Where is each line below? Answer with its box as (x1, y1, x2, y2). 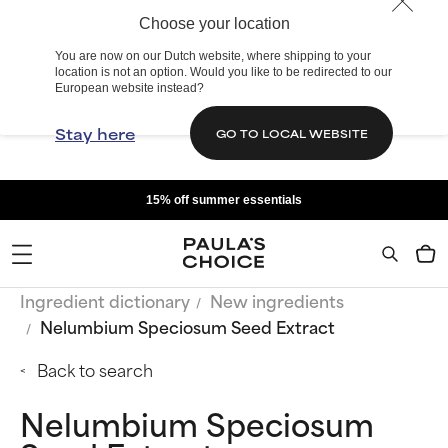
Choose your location (138, 15, 290, 32)
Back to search (37, 356, 153, 382)
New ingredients (210, 287, 344, 313)
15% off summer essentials (146, 193, 302, 207)
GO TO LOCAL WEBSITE (215, 124, 368, 141)
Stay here (55, 121, 135, 145)
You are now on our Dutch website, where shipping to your (55, 49, 371, 63)
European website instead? (55, 81, 204, 95)
